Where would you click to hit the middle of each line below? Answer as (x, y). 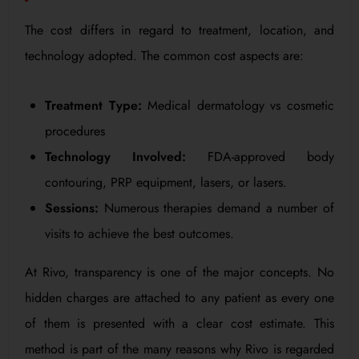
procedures (75, 131)
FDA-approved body (260, 156)
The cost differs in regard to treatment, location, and (179, 30)
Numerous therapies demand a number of (216, 208)
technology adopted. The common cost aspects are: (164, 55)
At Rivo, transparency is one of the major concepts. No (179, 272)
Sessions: (72, 208)
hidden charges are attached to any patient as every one (179, 297)
